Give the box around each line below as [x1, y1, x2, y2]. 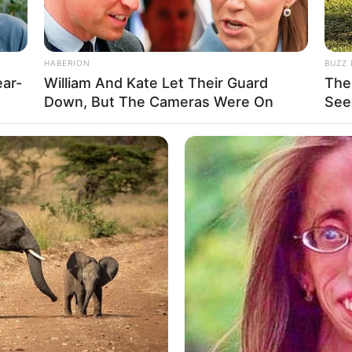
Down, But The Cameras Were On [44, 93, 273, 111]
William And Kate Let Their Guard [44, 75, 268, 92]
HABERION [44, 58, 90, 68]
